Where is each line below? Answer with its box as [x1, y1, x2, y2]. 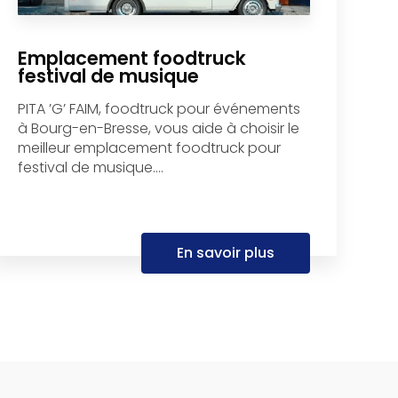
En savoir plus [177, 243, 275, 264]
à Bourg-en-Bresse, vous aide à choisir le [18, 118, 300, 139]
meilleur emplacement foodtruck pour [18, 138, 282, 159]
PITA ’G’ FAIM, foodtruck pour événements [18, 99, 301, 120]
